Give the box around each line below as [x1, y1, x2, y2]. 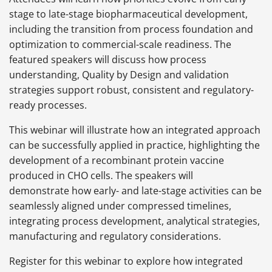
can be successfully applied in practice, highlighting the [9, 138, 260, 152]
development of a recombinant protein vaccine [9, 154, 224, 168]
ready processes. [9, 98, 87, 112]
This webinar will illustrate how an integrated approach [9, 123, 260, 137]
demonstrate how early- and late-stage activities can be [9, 184, 262, 198]
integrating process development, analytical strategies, [9, 214, 260, 228]
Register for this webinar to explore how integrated [9, 254, 243, 268]
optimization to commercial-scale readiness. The [9, 38, 231, 52]
